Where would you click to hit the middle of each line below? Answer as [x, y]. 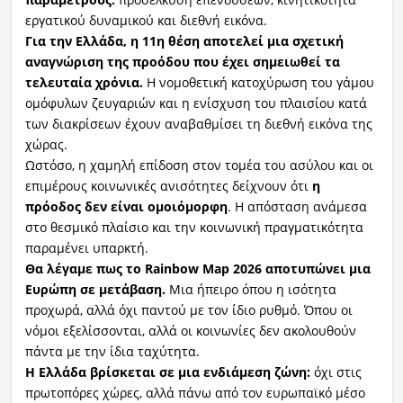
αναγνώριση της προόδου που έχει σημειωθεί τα [182, 62]
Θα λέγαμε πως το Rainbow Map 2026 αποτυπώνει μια [197, 269]
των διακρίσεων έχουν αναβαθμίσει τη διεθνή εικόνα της [198, 124]
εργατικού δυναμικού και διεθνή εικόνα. [146, 21]
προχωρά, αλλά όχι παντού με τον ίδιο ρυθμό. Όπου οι [188, 310]
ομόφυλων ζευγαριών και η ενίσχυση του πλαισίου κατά [196, 103]
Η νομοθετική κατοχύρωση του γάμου [258, 83]
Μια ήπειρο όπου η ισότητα [251, 290]
